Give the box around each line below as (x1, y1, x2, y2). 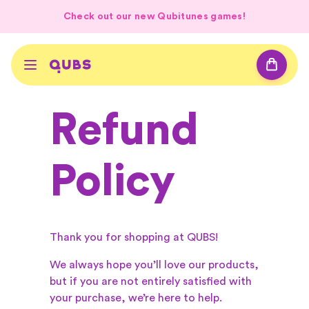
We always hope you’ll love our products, (50, 259, 259, 270)
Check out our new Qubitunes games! (63, 11, 246, 21)
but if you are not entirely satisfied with (50, 276, 252, 287)
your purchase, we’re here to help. (50, 292, 222, 303)
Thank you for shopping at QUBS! (50, 232, 218, 243)
